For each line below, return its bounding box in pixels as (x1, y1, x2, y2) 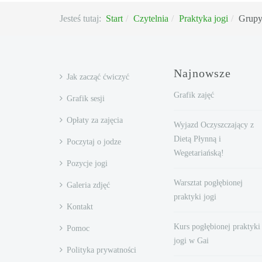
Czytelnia (133, 13, 168, 24)
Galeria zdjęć (67, 181, 110, 190)
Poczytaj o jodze (67, 137, 121, 147)
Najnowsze (174, 67, 231, 80)
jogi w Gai (174, 236, 209, 246)
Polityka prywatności (67, 246, 136, 255)
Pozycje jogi (67, 159, 108, 168)
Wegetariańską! (174, 149, 224, 158)
